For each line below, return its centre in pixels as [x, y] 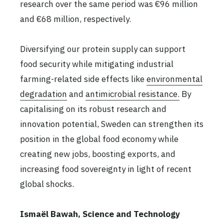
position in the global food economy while [99, 139]
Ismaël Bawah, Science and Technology [100, 214]
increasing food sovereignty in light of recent [106, 169]
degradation [43, 94]
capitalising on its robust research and [93, 109]
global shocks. [47, 184]
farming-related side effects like [83, 79]
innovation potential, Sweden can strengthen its [112, 124]
